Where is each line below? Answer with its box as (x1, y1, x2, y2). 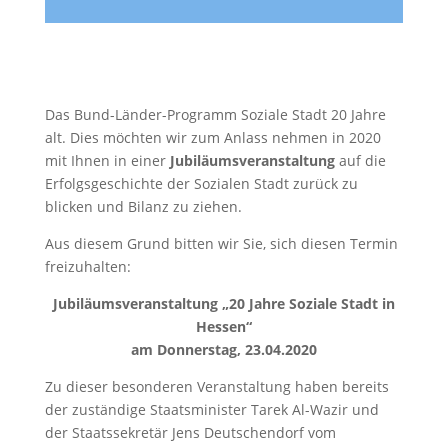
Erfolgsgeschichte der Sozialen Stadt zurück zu (44, 174, 358, 193)
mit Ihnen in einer (44, 151, 170, 170)
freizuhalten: (44, 257, 131, 276)
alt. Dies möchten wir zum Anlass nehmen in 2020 (44, 128, 381, 147)
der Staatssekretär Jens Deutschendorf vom (44, 423, 336, 442)
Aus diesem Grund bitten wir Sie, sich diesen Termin (44, 234, 398, 253)
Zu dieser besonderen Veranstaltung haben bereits (44, 377, 389, 396)
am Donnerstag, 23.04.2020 (130, 340, 317, 359)
